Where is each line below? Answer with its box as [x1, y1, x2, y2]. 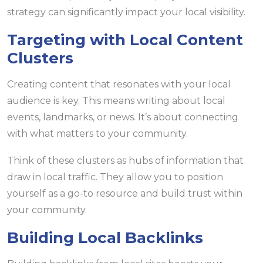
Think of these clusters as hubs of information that [7, 155, 244, 167]
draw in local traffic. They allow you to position [7, 171, 223, 183]
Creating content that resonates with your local [7, 79, 231, 90]
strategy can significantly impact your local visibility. [7, 6, 245, 18]
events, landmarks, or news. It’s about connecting [7, 112, 238, 123]
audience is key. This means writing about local [7, 95, 225, 107]
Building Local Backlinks [7, 228, 203, 248]
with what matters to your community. [7, 128, 188, 140]
